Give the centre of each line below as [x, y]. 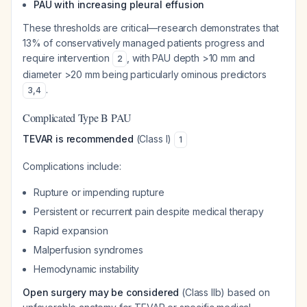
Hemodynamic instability [87, 269]
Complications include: [72, 166]
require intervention [67, 58]
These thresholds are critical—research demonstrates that [151, 28]
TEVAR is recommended [78, 139]
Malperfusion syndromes [88, 250]
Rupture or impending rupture [99, 192]
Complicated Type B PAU [77, 118]
